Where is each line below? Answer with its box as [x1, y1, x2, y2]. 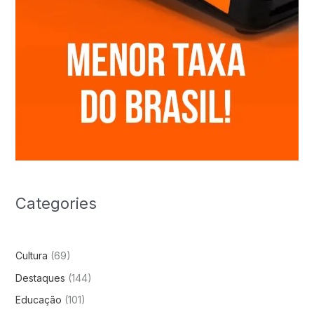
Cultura [15, 250, 48, 262]
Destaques [15, 271, 65, 284]
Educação [15, 294, 62, 306]
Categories [15, 194, 97, 213]
